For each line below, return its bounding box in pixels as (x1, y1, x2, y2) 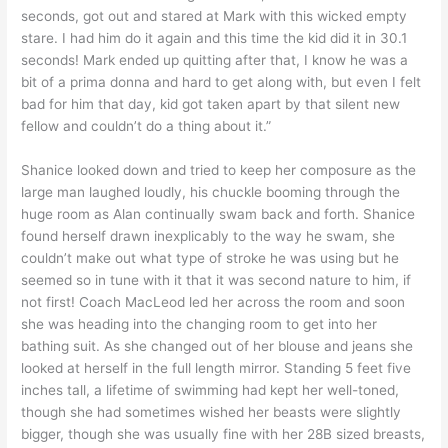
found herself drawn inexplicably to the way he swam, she (21, 227, 396, 244)
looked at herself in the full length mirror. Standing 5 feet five (21, 359, 412, 376)
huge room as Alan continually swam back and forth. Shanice (21, 205, 416, 222)
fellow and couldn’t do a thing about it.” (21, 117, 272, 134)
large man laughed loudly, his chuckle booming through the (21, 183, 401, 200)
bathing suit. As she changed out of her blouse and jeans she (21, 337, 414, 354)
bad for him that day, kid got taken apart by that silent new (21, 95, 401, 112)
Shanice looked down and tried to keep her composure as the (21, 161, 417, 178)
